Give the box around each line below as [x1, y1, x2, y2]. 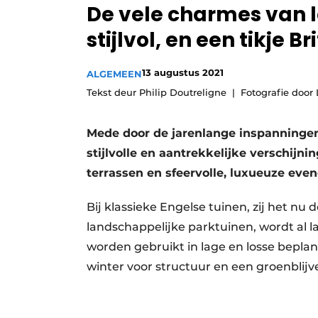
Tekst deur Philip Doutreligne [87, 87, 226, 99]
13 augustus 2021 [142, 67, 224, 79]
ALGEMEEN [87, 68, 142, 80]
